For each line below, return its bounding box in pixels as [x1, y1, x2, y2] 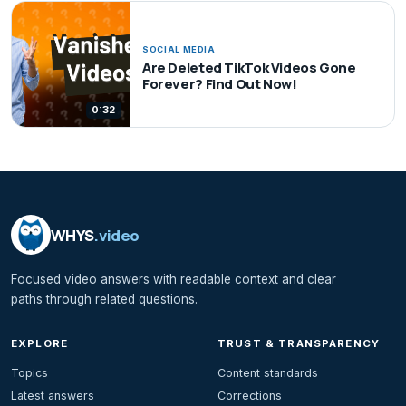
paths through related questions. [11, 292, 198, 307]
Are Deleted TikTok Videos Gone [141, 57, 356, 77]
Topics [11, 366, 48, 381]
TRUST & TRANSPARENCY [217, 337, 381, 351]
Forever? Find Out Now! [141, 73, 297, 93]
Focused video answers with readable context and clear [11, 272, 336, 287]
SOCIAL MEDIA [141, 44, 216, 55]
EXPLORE [11, 337, 69, 351]
